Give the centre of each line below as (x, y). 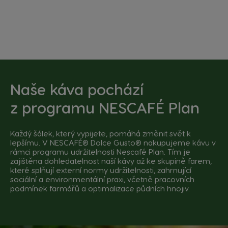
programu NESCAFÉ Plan (111, 107)
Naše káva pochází (77, 89)
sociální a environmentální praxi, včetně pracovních (102, 179)
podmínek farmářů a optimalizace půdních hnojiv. (100, 188)
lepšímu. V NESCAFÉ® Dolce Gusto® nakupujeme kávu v (113, 142)
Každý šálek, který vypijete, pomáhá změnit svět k (101, 133)
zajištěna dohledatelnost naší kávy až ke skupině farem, (111, 161)
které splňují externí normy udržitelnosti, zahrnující (101, 170)
